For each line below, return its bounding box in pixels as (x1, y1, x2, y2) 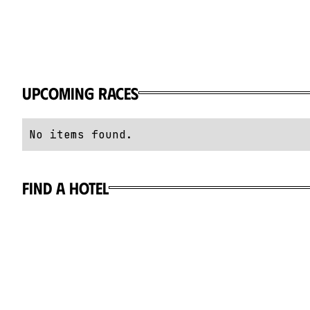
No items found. (29, 127, 133, 142)
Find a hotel (22, 177, 109, 198)
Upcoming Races (22, 82, 138, 103)
